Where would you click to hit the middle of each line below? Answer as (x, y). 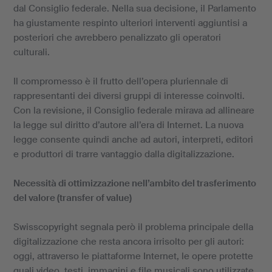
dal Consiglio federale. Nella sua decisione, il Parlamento (134, 8)
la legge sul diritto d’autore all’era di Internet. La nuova (128, 125)
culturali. (32, 52)
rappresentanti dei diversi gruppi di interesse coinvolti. (129, 96)
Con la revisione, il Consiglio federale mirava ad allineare (134, 110)
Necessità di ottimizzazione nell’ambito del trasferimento (134, 183)
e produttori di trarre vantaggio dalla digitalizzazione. (125, 154)
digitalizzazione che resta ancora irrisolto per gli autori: (128, 242)
